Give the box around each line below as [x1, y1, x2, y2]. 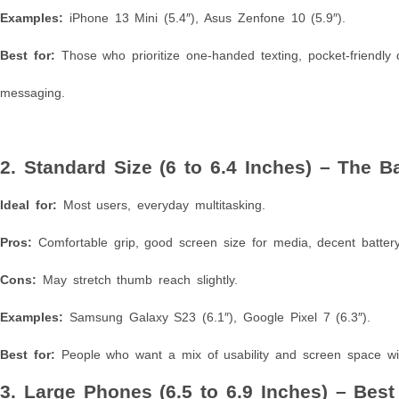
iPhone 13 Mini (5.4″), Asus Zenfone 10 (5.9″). [63, 10, 346, 25]
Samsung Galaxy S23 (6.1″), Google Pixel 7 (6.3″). [63, 309, 371, 324]
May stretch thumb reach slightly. [37, 272, 238, 287]
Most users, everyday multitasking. [56, 197, 266, 212]
